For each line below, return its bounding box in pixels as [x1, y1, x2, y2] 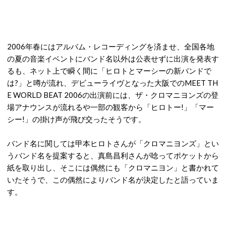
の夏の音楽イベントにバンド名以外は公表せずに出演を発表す [7, 53, 219, 63]
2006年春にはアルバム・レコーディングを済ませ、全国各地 [7, 41, 214, 51]
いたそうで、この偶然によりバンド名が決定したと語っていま [7, 175, 219, 184]
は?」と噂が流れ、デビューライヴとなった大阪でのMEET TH [7, 78, 218, 87]
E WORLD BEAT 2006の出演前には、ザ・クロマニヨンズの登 [7, 90, 218, 99]
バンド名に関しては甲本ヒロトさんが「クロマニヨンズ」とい [7, 138, 219, 148]
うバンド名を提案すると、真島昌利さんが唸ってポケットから [7, 150, 219, 160]
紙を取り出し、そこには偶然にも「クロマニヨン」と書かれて [7, 162, 219, 172]
